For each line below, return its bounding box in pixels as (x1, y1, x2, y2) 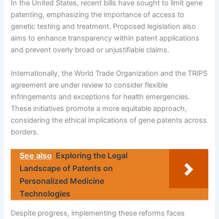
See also (20, 151, 52, 161)
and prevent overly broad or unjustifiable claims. (11, 45, 170, 55)
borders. (11, 127, 39, 136)
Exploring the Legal (56, 151, 128, 161)
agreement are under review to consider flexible (11, 80, 168, 89)
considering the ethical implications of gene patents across (11, 115, 207, 125)
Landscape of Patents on (20, 163, 113, 174)
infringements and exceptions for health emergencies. (11, 92, 191, 101)
